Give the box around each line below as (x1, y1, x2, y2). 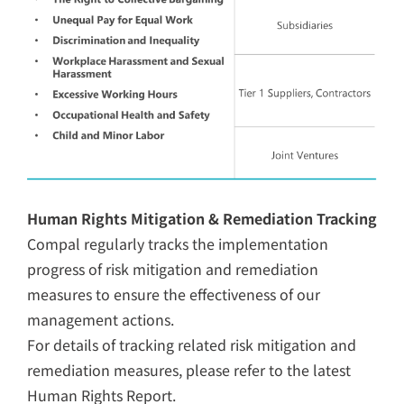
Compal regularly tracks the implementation (27, 232, 328, 254)
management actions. (27, 308, 174, 330)
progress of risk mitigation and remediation (27, 257, 318, 280)
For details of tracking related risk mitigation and (27, 333, 356, 355)
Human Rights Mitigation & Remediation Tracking (27, 207, 377, 229)
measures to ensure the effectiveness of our (27, 282, 320, 305)
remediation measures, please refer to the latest (27, 358, 351, 381)
